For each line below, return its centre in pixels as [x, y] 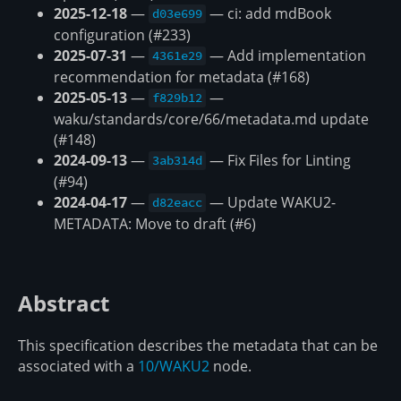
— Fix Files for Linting [279, 160]
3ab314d [178, 161]
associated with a [78, 366]
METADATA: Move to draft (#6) [155, 223]
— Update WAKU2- [271, 202]
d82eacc [178, 203]
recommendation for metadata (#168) [182, 77]
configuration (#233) [122, 34]
